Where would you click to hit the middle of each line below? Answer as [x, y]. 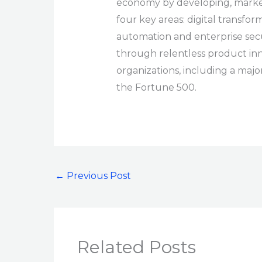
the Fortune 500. [156, 88]
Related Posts [137, 247]
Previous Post [98, 175]
